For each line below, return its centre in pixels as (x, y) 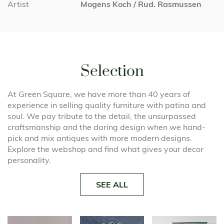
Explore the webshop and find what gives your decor (105, 149)
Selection (112, 71)
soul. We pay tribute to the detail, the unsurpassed (102, 116)
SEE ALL (112, 184)
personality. (29, 160)
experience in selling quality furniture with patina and (107, 105)
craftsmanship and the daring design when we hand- (106, 127)
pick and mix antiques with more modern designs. (100, 138)
